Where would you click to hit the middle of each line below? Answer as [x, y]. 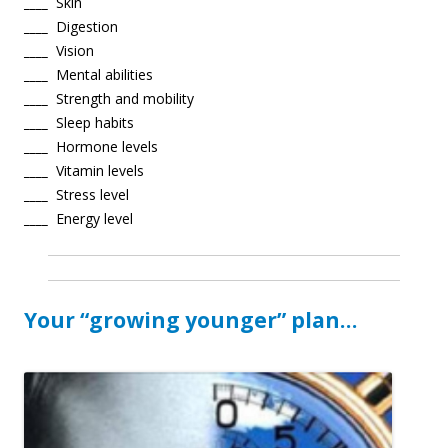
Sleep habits [91, 122]
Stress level [88, 194]
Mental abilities [100, 74]
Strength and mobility [121, 98]
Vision [71, 50]
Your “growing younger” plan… [190, 319]
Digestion [83, 26]
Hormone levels [103, 146]
